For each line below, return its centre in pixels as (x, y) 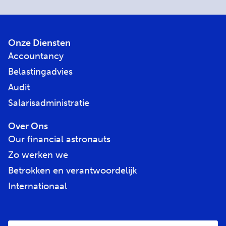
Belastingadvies (40, 71)
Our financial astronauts (59, 139)
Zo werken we (38, 155)
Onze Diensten (39, 43)
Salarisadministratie (49, 103)
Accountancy (36, 56)
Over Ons (28, 126)
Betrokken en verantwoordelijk (72, 170)
